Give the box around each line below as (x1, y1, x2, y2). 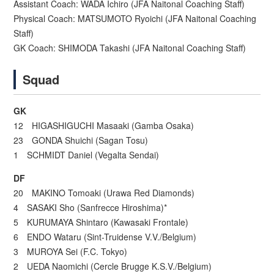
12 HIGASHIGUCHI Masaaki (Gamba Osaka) (13, 119, 194, 132)
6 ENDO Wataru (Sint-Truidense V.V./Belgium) (13, 231, 197, 243)
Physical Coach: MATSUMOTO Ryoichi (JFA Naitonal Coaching (13, 12, 257, 25)
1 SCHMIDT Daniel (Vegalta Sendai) (13, 149, 160, 161)
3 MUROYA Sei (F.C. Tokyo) (13, 245, 128, 258)
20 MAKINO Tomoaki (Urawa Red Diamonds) (13, 187, 195, 199)
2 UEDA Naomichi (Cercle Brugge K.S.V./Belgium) (13, 260, 212, 273)
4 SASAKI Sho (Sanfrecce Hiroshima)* (13, 201, 168, 214)
